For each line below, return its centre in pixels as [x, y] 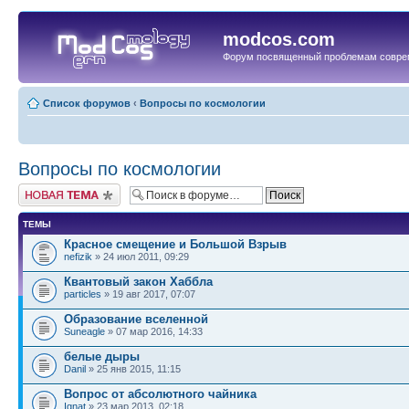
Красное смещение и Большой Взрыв [175, 244]
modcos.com [279, 39]
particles [83, 294]
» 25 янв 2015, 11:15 [133, 368]
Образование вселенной [136, 319]
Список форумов [87, 103]
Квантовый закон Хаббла [138, 281]
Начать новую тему [64, 189]
